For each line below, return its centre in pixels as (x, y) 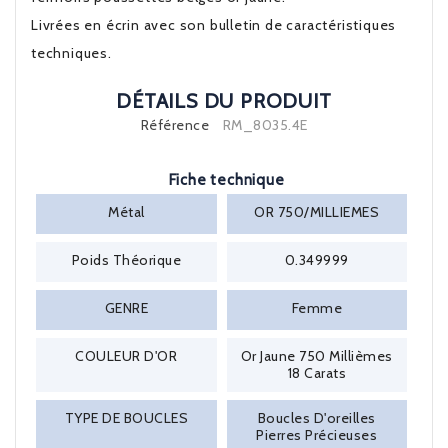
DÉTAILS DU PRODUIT (224, 101)
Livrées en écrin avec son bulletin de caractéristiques (214, 25)
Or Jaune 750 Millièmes (316, 356)
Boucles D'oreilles (316, 418)
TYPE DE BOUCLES (126, 418)
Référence (174, 125)
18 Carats (316, 373)
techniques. (71, 53)
